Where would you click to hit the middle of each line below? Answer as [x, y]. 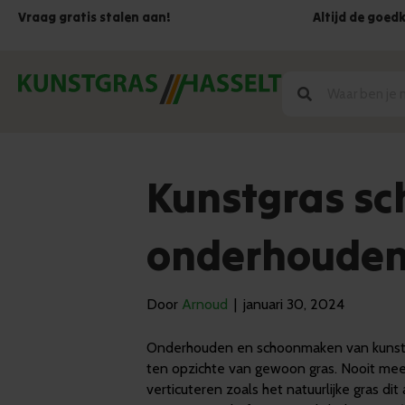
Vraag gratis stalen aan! [94, 17]
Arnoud [205, 304]
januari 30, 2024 [294, 304]
